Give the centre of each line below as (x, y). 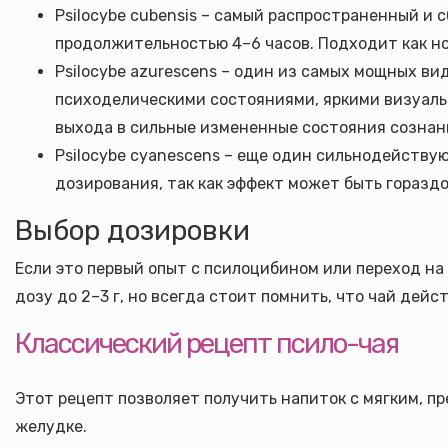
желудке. (51, 426)
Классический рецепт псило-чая (206, 343)
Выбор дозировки (132, 230)
